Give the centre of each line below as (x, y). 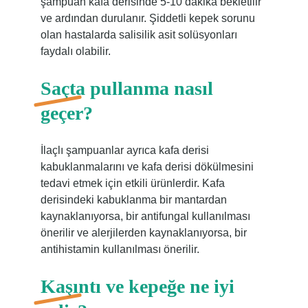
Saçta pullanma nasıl (126, 88)
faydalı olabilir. (75, 51)
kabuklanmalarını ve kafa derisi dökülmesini (147, 167)
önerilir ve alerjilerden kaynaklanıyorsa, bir (143, 233)
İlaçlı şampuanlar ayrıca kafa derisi (124, 150)
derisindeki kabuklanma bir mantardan (133, 200)
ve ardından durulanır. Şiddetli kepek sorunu (147, 18)
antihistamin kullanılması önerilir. (120, 249)
